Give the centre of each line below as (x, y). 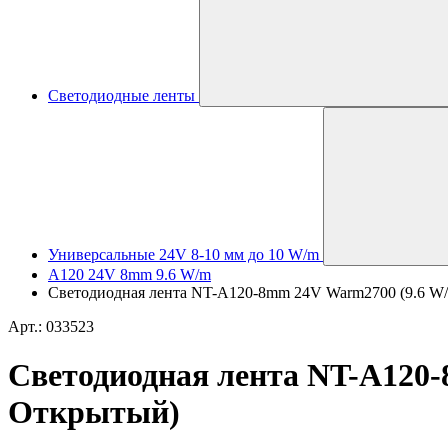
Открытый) (94, 412)
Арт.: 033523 (51, 326)
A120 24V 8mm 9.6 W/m (129, 274)
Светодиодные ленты (121, 95)
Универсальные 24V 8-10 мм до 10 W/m (183, 254)
